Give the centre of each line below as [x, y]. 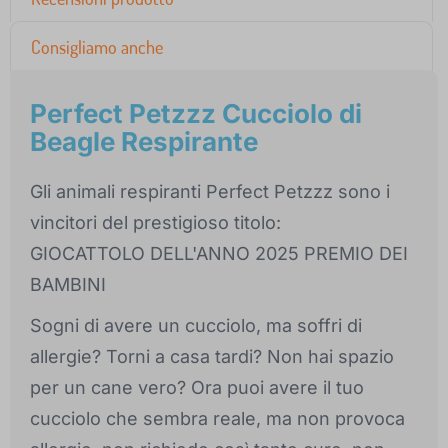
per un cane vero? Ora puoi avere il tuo [197, 388]
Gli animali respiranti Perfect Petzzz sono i [210, 192]
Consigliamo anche [97, 47]
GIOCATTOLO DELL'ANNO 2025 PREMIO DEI [219, 254]
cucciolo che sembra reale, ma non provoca [217, 419]
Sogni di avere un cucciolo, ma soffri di [196, 326]
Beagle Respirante [144, 142]
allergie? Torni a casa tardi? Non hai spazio [212, 357]
